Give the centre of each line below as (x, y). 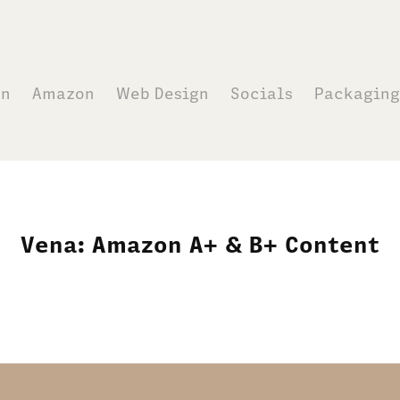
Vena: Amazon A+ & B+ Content (200, 244)
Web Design (162, 93)
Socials (261, 93)
